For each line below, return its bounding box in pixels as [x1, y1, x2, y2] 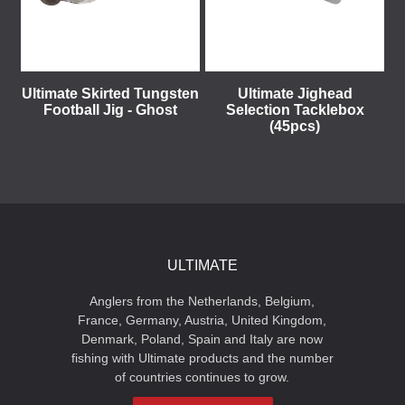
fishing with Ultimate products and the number [71, 351, 334, 365]
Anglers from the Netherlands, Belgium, [89, 294, 316, 308]
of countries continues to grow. [115, 370, 290, 384]
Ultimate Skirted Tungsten [22, 86, 199, 101]
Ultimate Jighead [237, 86, 353, 101]
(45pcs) [269, 118, 320, 134]
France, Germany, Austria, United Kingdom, [78, 313, 327, 327]
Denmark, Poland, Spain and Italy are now [81, 332, 324, 346]
